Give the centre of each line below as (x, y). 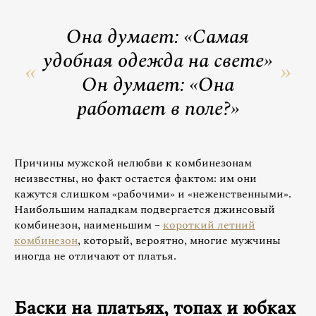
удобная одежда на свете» (158, 61)
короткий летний (209, 225)
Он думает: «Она (158, 85)
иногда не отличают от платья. (95, 256)
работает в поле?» (158, 109)
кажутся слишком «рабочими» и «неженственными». (153, 194)
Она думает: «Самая (158, 37)
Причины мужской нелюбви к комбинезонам (133, 163)
